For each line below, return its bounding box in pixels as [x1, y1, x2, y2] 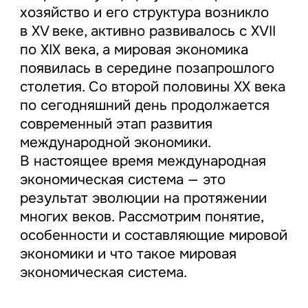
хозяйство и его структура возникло [19, 3, 269, 21]
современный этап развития [19, 114, 212, 133]
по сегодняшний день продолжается [19, 96, 269, 114]
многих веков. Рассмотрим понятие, [19, 207, 268, 225]
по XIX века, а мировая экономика [19, 40, 248, 58]
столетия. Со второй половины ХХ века [19, 77, 285, 96]
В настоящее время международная [19, 151, 266, 170]
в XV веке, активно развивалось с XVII [19, 21, 276, 40]
